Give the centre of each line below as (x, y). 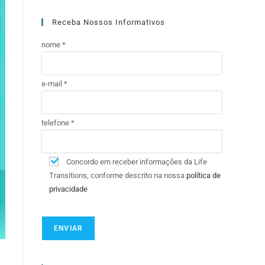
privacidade (68, 189)
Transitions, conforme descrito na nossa (118, 175)
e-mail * (54, 84)
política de (203, 175)
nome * (54, 45)
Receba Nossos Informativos (109, 22)
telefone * (58, 123)
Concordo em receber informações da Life (137, 162)
